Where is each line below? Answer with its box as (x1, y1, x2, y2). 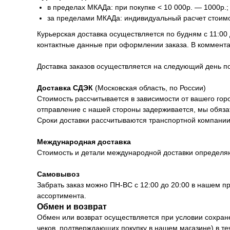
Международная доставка (37, 138, 131, 146)
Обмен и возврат (37, 202, 107, 212)
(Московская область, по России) (93, 84, 206, 92)
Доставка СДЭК (37, 84, 93, 92)
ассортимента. (37, 191, 86, 200)
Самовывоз (37, 170, 80, 179)
